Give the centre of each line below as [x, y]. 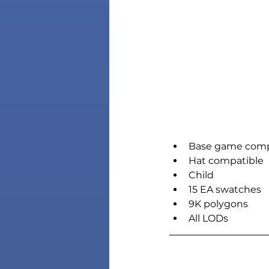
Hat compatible [226, 161]
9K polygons [218, 204]
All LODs [208, 218]
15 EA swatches [225, 189]
